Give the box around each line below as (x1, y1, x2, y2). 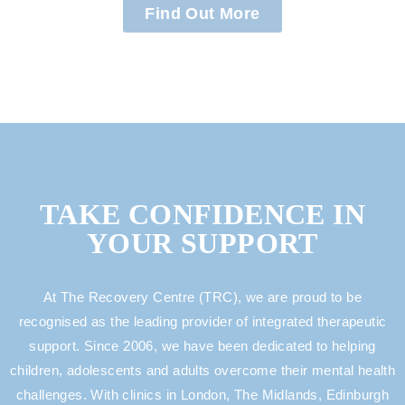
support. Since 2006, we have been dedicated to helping (29, 338, 376, 353)
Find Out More (145, 5, 260, 23)
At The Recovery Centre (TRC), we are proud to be (42, 289, 363, 305)
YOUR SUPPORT (87, 227, 318, 259)
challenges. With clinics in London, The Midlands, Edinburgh (15, 387, 390, 402)
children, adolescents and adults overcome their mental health (9, 363, 396, 378)
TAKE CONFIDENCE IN (39, 198, 366, 231)
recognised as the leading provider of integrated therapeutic (18, 314, 387, 329)
